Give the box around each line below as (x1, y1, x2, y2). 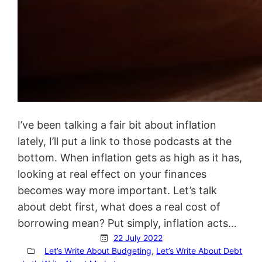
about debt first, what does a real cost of (18, 200, 221, 213)
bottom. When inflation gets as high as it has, (18, 151, 243, 164)
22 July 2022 (113, 232, 163, 243)
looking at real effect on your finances (18, 167, 207, 180)
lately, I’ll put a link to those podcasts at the (18, 135, 232, 147)
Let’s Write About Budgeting (44, 245, 152, 256)
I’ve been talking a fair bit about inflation (18, 118, 217, 131)
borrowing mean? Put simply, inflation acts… (18, 216, 237, 229)
